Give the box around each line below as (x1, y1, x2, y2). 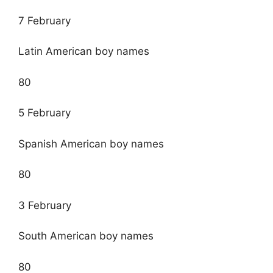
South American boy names (18, 230, 154, 243)
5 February (18, 107, 71, 119)
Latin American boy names (18, 45, 149, 58)
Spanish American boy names (18, 137, 164, 150)
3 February (18, 199, 71, 211)
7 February (18, 14, 71, 27)
